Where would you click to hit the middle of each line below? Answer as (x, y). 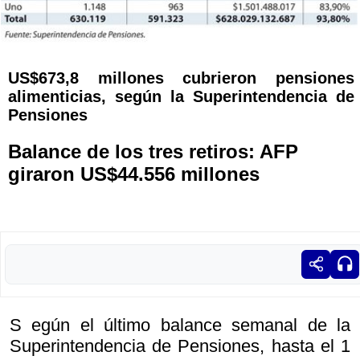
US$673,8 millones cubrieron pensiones (181, 78)
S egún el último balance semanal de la (180, 325)
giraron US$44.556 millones (134, 174)
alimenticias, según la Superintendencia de (181, 96)
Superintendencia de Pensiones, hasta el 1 (180, 346)
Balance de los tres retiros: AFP (153, 151)
